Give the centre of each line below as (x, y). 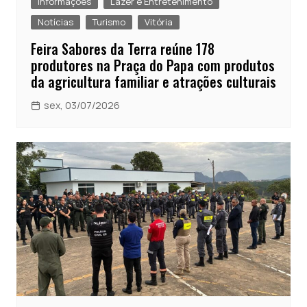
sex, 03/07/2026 (82, 105)
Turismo (109, 22)
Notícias (55, 22)
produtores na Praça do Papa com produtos (152, 65)
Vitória (158, 22)
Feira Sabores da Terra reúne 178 (122, 48)
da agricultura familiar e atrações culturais (153, 81)
